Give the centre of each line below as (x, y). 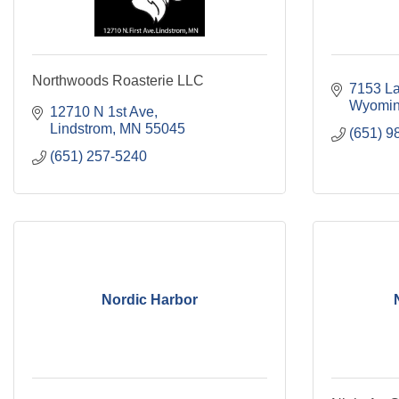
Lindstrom (81, 129)
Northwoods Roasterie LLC (118, 81)
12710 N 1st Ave (102, 112)
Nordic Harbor (150, 299)
